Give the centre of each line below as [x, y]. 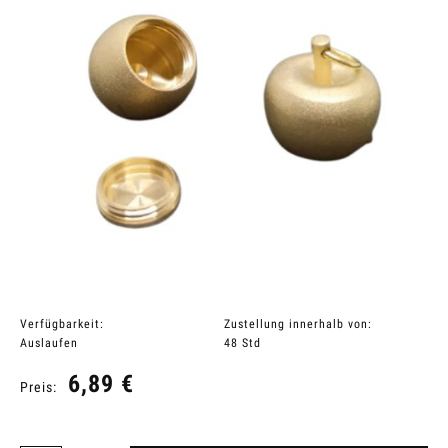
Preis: [38, 386]
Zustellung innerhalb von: [298, 323]
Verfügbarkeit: [62, 323]
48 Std [242, 342]
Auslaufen [49, 342]
